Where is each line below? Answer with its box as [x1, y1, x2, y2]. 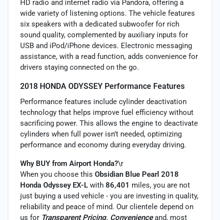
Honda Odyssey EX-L [20, 180, 88, 190]
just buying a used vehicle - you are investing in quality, [20, 191, 198, 200]
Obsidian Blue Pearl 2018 [95, 169, 179, 179]
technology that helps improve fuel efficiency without [20, 108, 193, 117]
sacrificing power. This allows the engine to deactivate [20, 118, 198, 128]
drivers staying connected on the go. [20, 62, 139, 72]
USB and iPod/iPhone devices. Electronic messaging [20, 41, 192, 50]
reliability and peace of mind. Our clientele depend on [20, 202, 193, 211]
